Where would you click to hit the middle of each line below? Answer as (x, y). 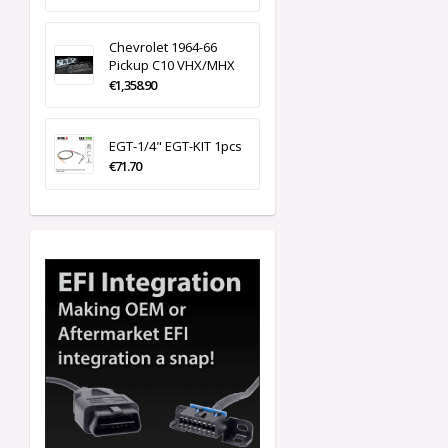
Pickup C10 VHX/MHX (172, 65)
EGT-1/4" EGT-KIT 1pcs (175, 146)
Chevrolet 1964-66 (163, 47)
